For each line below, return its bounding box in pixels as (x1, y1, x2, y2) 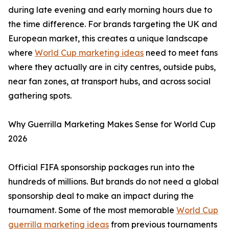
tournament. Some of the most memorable (8, 205, 176, 215)
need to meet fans (144, 48, 218, 58)
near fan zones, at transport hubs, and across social (8, 76, 211, 86)
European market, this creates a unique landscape (8, 33, 208, 43)
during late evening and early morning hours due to (8, 5, 212, 15)
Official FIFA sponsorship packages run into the (8, 162, 195, 172)
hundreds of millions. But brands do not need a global (8, 176, 219, 187)
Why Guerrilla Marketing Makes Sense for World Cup (8, 119, 216, 129)
